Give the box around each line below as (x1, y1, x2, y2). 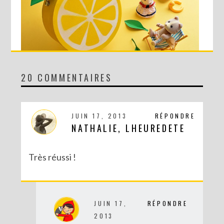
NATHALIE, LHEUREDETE (71, 121, 185, 135)
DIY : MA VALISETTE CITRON (81, 84, 139, 92)
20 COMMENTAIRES (21, 71, 112, 84)
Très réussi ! (28, 151, 76, 163)
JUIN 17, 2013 (71, 111, 127, 120)
